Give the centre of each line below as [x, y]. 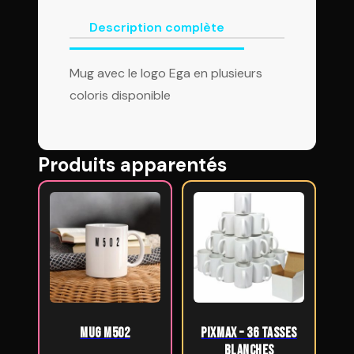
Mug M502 [105, 333]
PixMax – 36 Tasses [249, 333]
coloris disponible [120, 95]
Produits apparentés [132, 165]
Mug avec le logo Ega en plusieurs [166, 73]
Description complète [157, 27]
